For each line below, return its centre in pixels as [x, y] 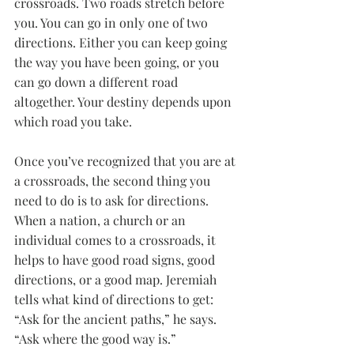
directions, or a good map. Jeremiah [117, 279]
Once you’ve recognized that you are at [126, 161]
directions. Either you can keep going [122, 42]
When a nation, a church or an [102, 220]
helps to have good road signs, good [116, 260]
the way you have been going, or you [118, 62]
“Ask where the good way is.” [95, 339]
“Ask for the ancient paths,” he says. [117, 319]
